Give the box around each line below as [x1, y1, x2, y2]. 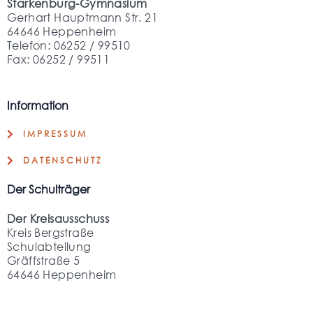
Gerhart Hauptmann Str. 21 [7, 9, 158, 24]
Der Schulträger [7, 181, 90, 196]
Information [7, 97, 68, 112]
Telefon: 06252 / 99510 [7, 37, 131, 52]
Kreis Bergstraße [7, 224, 94, 240]
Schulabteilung [7, 238, 92, 254]
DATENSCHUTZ [22, 154, 103, 166]
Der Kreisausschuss [7, 210, 110, 226]
